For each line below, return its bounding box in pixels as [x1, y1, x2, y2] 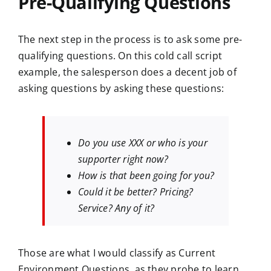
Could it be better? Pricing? [78, 185, 194, 199]
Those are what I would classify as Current [18, 246, 216, 260]
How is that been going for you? [78, 169, 215, 183]
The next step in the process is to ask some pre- [18, 33, 243, 47]
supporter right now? [78, 152, 168, 166]
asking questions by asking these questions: [18, 82, 224, 96]
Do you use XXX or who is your [78, 136, 207, 150]
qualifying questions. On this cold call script [18, 49, 223, 63]
